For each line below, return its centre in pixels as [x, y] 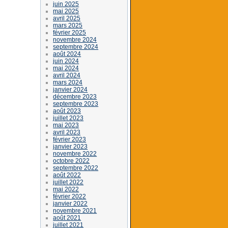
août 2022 [67, 175]
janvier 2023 [70, 146]
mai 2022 [66, 189]
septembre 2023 [76, 104]
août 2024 [67, 54]
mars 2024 [68, 82]
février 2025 [70, 32]
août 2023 [67, 111]
